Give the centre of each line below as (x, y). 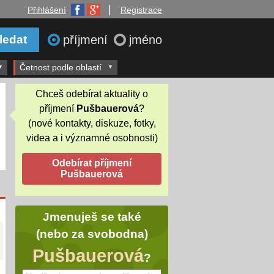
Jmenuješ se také (92, 217)
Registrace (141, 10)
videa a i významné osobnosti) (92, 138)
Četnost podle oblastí (61, 67)
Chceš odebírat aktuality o (92, 94)
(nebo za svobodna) (92, 234)
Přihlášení (47, 10)
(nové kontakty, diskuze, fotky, (92, 123)
